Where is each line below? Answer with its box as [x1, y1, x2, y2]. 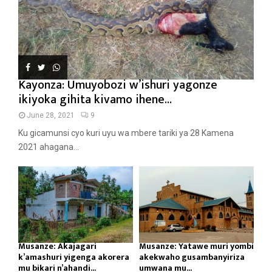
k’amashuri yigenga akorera [18, 250, 129, 265]
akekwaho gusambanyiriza [139, 250, 245, 265]
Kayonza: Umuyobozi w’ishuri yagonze [18, 75, 217, 96]
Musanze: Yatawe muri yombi [139, 239, 254, 254]
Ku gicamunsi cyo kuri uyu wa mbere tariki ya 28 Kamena [18, 128, 234, 138]
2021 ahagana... [18, 142, 79, 152]
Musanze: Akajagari [18, 239, 97, 254]
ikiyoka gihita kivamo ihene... [18, 89, 172, 110]
